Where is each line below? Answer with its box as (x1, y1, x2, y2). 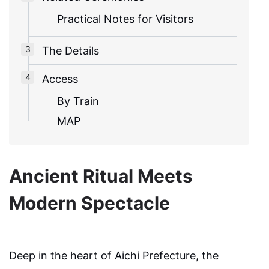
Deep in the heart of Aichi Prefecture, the (9, 249, 219, 262)
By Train (57, 94, 99, 107)
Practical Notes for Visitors (57, 12, 193, 25)
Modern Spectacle (9, 192, 170, 214)
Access (42, 72, 78, 85)
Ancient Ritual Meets (9, 165, 193, 187)
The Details (42, 44, 99, 57)
